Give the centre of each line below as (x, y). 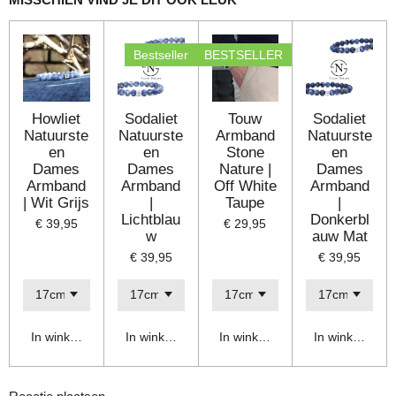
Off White (245, 186)
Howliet (57, 118)
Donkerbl (339, 219)
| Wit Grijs (57, 202)
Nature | (245, 169)
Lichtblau (151, 219)
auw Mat (339, 236)
